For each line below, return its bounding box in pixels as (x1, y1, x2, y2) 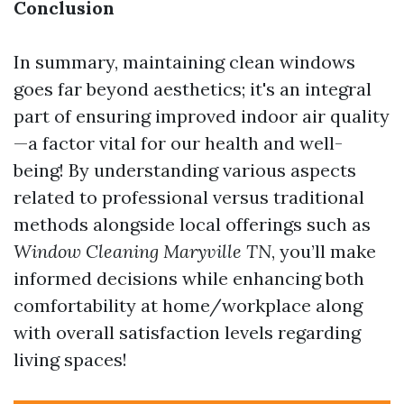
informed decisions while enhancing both (14, 267, 364, 289)
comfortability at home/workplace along (14, 294, 363, 317)
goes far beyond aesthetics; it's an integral (14, 78, 372, 100)
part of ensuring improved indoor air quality (14, 105, 390, 127)
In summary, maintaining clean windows (14, 50, 355, 73)
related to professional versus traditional (14, 186, 364, 208)
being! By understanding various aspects (14, 159, 356, 181)
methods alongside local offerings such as (14, 213, 371, 235)
